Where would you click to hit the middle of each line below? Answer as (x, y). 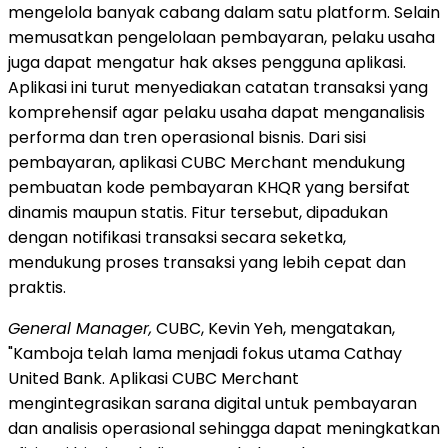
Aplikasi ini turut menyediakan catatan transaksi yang (218, 88)
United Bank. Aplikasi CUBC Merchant (153, 379)
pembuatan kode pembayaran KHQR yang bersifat (209, 188)
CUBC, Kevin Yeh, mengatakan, (273, 329)
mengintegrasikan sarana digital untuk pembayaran (212, 404)
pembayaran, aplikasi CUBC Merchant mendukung (206, 163)
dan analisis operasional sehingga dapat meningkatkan (224, 429)
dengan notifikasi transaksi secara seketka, (177, 238)
